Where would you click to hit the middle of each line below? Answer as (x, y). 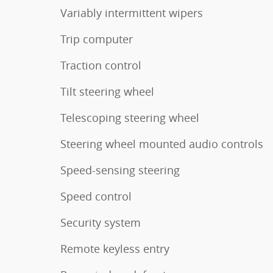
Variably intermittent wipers (132, 13)
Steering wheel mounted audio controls (162, 144)
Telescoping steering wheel (130, 118)
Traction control (101, 65)
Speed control (96, 196)
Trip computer (97, 39)
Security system (101, 222)
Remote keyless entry (115, 249)
